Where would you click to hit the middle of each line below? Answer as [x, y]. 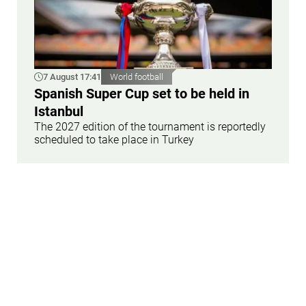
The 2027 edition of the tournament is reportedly [150, 127]
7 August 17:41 [72, 77]
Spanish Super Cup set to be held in [142, 94]
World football [137, 77]
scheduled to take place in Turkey [114, 140]
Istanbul [59, 112]
